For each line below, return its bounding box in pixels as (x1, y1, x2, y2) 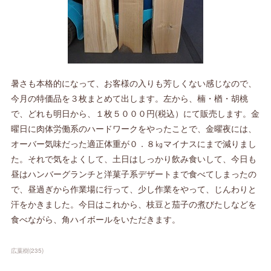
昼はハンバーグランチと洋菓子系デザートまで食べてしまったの (11, 168, 257, 180)
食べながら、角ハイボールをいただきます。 (11, 213, 181, 225)
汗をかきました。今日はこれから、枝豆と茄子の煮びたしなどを (11, 198, 257, 210)
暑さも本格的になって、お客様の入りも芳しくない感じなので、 (11, 77, 257, 89)
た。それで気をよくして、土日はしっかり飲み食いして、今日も (11, 152, 257, 165)
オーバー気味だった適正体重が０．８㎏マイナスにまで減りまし (11, 137, 257, 149)
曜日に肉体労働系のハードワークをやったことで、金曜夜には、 (11, 122, 257, 134)
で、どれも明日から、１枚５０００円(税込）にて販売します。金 (11, 107, 260, 119)
